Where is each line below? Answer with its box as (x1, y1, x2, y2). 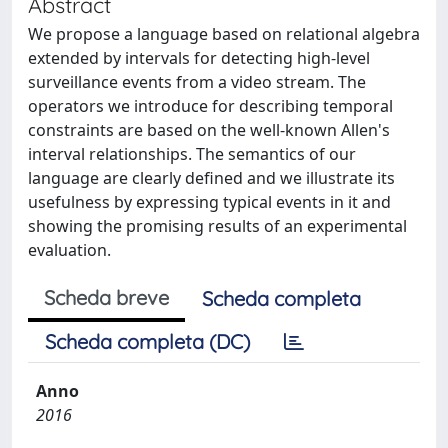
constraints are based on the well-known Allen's (28, 119, 390, 141)
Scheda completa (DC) (45, 329, 250, 354)
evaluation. (28, 239, 111, 261)
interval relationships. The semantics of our (28, 143, 356, 165)
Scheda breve (44, 285, 169, 310)
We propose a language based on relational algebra (28, 23, 420, 45)
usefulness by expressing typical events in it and (28, 191, 391, 213)
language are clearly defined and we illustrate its (28, 167, 395, 189)
